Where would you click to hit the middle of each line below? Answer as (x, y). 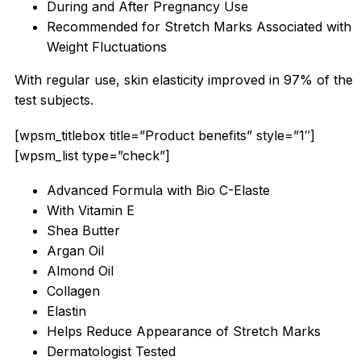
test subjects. (54, 100)
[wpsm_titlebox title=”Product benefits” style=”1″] (165, 135)
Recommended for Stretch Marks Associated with (199, 27)
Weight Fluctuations (107, 47)
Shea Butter (83, 231)
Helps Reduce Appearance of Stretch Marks (184, 332)
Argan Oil (75, 251)
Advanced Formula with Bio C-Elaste (158, 191)
